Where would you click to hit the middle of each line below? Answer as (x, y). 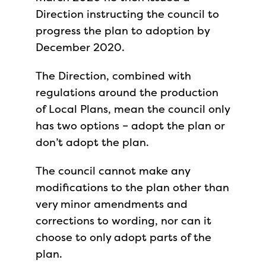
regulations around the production (127, 92)
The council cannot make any (113, 171)
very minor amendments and (112, 204)
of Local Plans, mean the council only (133, 109)
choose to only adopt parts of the (123, 237)
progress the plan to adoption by (123, 31)
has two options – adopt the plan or (130, 126)
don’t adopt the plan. (94, 142)
